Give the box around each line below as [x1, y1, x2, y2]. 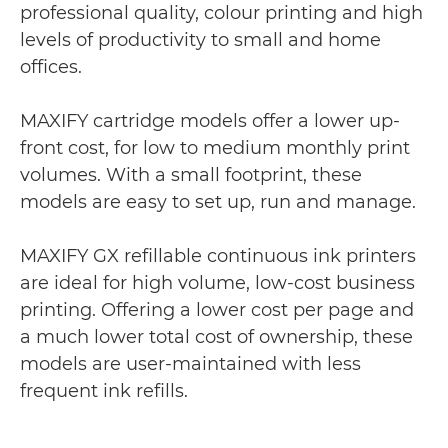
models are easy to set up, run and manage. [20, 191, 416, 213]
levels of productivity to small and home [20, 29, 381, 51]
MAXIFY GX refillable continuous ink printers [20, 245, 416, 267]
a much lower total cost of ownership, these [20, 326, 413, 348]
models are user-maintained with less [20, 353, 361, 375]
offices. [20, 56, 82, 78]
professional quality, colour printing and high [20, 2, 423, 24]
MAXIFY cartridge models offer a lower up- [20, 110, 400, 132]
